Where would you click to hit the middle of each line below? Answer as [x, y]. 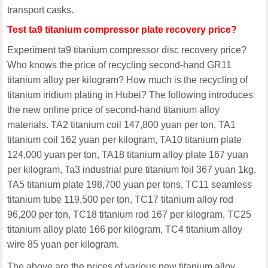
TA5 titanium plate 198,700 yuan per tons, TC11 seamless [130, 185]
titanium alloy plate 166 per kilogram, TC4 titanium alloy [125, 229]
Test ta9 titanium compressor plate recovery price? [122, 30]
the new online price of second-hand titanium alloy [114, 110]
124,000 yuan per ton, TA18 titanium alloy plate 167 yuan [128, 155]
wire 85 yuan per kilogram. [63, 244]
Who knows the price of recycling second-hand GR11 [120, 65]
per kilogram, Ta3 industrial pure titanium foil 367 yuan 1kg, [132, 170]
